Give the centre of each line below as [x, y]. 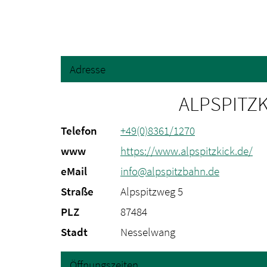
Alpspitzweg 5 [152, 191]
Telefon [79, 131]
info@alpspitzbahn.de [170, 171]
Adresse [88, 69]
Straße [77, 191]
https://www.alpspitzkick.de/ [187, 151]
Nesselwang [148, 232]
